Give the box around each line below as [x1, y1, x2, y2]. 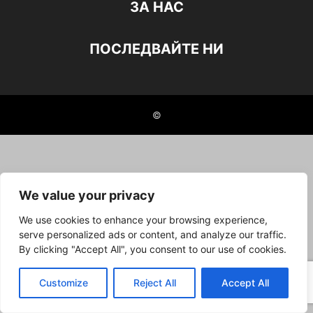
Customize [38, 277, 88, 289]
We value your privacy [19, 188, 155, 203]
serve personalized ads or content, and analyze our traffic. [19, 228, 286, 240]
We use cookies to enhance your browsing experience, [19, 214, 268, 226]
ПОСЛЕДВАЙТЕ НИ [89, 41, 224, 58]
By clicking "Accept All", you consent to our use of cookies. [19, 243, 286, 255]
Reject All [133, 277, 176, 289]
